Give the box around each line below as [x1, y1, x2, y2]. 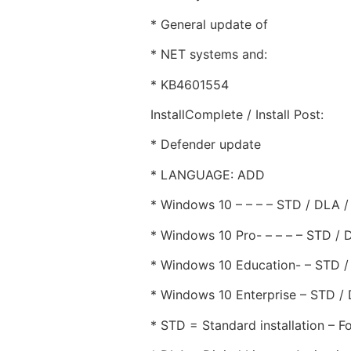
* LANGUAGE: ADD [150, 166, 265, 183]
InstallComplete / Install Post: [150, 107, 324, 123]
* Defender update [150, 136, 261, 153]
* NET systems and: [150, 46, 267, 63]
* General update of [150, 16, 268, 32]
